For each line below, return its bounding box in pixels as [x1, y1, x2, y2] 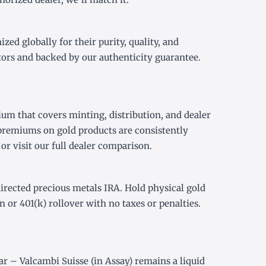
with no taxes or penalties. [84, 198, 201, 210]
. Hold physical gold [120, 182, 205, 194]
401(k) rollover [20, 198, 84, 210]
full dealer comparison [52, 140, 150, 152]
